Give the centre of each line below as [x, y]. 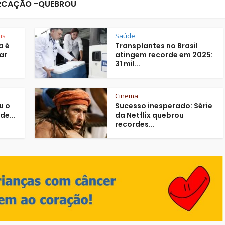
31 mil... [128, 64]
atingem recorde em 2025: [164, 55]
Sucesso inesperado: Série [164, 106]
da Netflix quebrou [149, 115]
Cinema [127, 96]
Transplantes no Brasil [156, 46]
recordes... [135, 124]
